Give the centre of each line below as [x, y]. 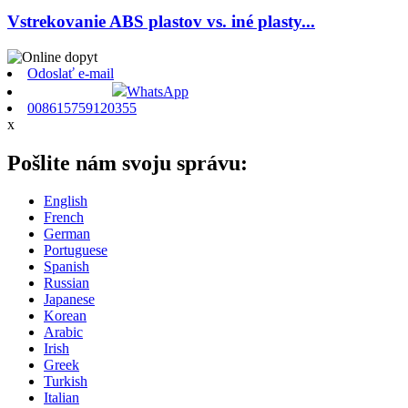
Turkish [66, 382]
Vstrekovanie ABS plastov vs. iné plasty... [161, 21]
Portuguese [76, 250]
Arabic [63, 332]
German [67, 234]
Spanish [66, 267]
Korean [65, 316]
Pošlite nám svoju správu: [127, 163]
